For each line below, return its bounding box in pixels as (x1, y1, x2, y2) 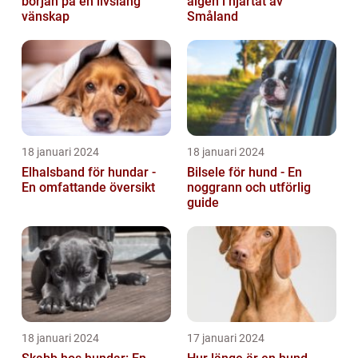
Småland (187, 9, 238, 25)
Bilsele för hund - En (187, 165, 302, 181)
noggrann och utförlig (187, 180, 311, 196)
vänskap (22, 9, 70, 25)
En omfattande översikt (22, 180, 155, 196)
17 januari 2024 (187, 332, 265, 345)
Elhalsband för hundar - (22, 165, 156, 181)
